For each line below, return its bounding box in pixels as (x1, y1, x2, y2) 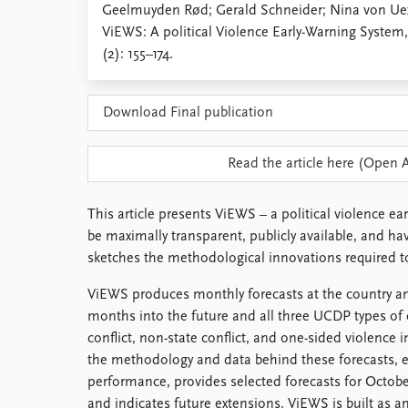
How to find (87, 31, 160, 46)
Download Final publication (103, 106, 273, 120)
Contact (87, 53, 136, 67)
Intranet (87, 75, 137, 89)
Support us (87, 118, 156, 133)
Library (87, 9, 127, 24)
